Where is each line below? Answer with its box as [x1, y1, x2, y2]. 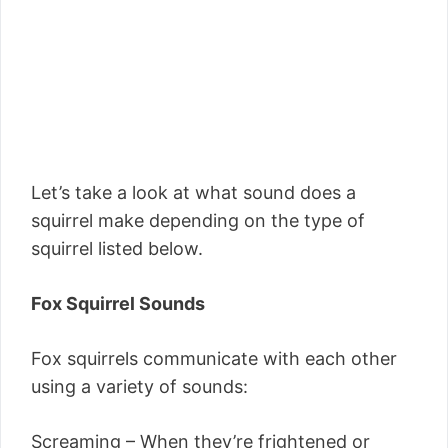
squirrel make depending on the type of [31, 209, 365, 231]
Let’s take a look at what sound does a [31, 181, 356, 203]
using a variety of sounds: [31, 375, 248, 397]
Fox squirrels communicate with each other [31, 347, 397, 369]
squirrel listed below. [31, 237, 203, 259]
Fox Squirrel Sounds [31, 292, 205, 314]
